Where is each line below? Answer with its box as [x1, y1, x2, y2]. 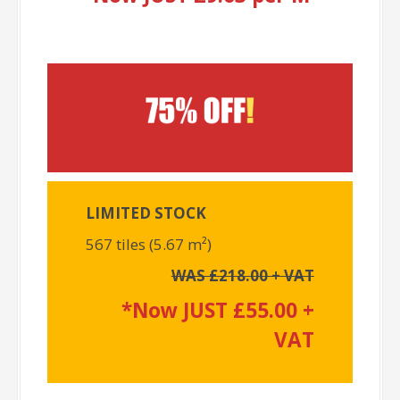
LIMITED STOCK [86, 202, 207, 223]
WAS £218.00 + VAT [171, 264, 314, 286]
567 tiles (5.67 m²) [86, 233, 212, 254]
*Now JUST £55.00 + [121, 296, 314, 324]
